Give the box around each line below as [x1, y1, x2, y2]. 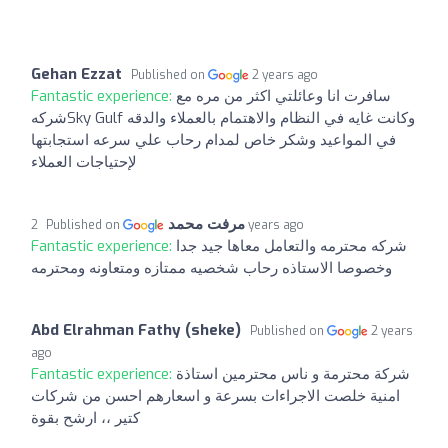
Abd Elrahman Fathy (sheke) [31, 319, 241, 340]
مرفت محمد [168, 213, 246, 234]
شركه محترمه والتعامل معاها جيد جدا [176, 235, 407, 256]
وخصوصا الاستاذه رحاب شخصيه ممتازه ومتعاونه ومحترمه [31, 257, 392, 278]
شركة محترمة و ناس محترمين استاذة [176, 363, 410, 384]
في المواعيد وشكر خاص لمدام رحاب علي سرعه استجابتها [31, 129, 396, 150]
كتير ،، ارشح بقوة [31, 407, 140, 428]
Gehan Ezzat [31, 63, 122, 84]
